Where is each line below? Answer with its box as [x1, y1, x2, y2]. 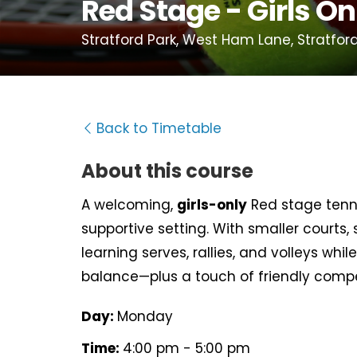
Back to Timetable [96, 119, 222, 138]
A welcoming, [81, 195, 177, 214]
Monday [117, 307, 173, 326]
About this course [81, 158, 253, 184]
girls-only [177, 195, 247, 214]
